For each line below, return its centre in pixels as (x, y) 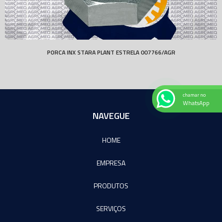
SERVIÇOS (111, 208)
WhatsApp (196, 103)
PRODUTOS (111, 185)
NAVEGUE (111, 115)
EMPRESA (111, 163)
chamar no (194, 94)
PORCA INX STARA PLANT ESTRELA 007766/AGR (111, 52)
